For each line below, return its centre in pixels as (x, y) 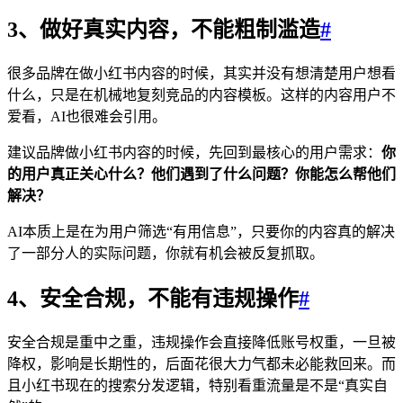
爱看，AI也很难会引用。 (87, 116)
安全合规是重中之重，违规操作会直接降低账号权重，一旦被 (201, 342)
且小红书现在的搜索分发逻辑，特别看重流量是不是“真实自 (197, 385)
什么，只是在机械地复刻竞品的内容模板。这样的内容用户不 (201, 94)
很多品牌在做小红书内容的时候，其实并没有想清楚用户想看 (201, 73)
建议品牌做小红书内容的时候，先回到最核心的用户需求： (194, 152)
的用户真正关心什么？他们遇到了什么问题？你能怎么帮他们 (201, 174)
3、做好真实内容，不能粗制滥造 (164, 29)
